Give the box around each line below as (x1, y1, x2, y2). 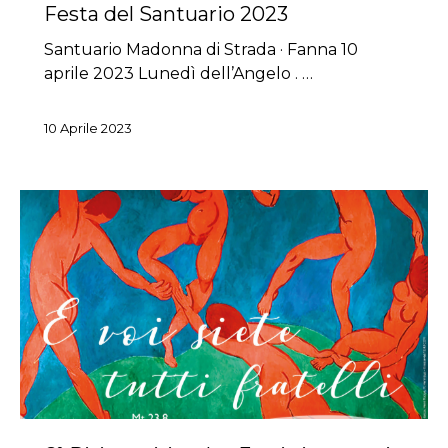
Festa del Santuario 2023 (44, 2, 288, 27)
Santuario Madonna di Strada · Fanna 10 (44, 39, 358, 59)
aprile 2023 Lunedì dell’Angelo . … (44, 63, 313, 83)
